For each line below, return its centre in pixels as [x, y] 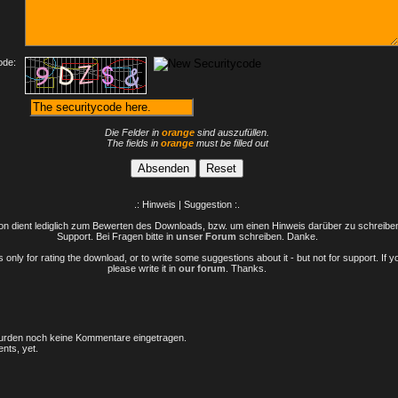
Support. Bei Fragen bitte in [116, 236]
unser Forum [206, 236]
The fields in [133, 143]
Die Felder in [133, 132]
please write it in [143, 268]
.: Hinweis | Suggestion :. [187, 204]
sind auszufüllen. [232, 132]
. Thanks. [246, 268]
